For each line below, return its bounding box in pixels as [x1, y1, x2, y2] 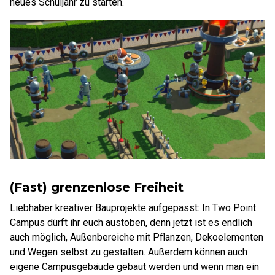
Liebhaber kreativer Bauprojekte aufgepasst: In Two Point [10, 201, 256, 214]
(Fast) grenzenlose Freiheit [10, 179, 184, 195]
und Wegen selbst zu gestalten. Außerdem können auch [10, 246, 247, 258]
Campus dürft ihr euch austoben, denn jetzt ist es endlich [10, 216, 252, 228]
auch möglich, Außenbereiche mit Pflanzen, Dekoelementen [10, 231, 263, 243]
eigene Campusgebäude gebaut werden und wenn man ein [10, 260, 259, 273]
